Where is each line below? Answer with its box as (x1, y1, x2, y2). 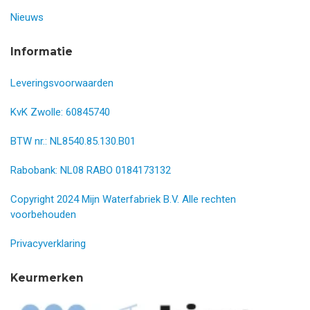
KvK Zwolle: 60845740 (10, 105, 110, 118)
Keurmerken (10, 271, 84, 284)
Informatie (10, 44, 73, 58)
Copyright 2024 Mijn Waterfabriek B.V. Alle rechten (10, 192, 236, 206)
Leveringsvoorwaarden (10, 76, 113, 89)
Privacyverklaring (10, 237, 86, 250)
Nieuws (10, 10, 44, 24)
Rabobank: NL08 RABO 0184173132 (10, 163, 171, 176)
